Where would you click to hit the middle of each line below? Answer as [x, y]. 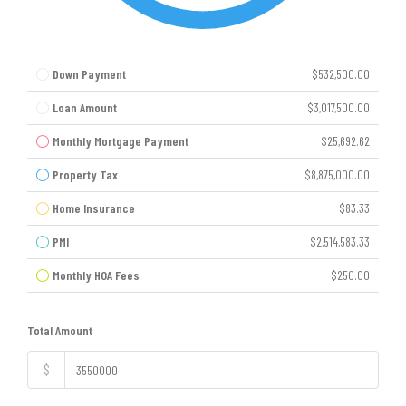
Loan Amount [85, 107]
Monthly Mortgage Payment [121, 141]
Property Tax [85, 174]
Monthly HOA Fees [96, 275]
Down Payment [89, 74]
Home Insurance [94, 208]
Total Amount [60, 330]
